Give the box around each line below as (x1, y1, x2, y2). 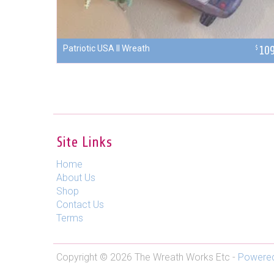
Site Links (56, 134, 112, 151)
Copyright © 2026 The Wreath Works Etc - (56, 251, 238, 264)
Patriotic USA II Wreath (63, 43, 150, 54)
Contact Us (56, 199, 104, 211)
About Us (56, 172, 95, 184)
